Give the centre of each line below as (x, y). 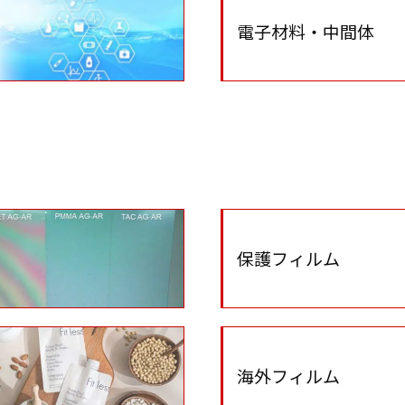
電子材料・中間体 (306, 31)
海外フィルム (289, 376)
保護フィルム (289, 258)
